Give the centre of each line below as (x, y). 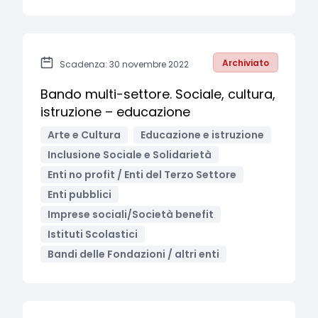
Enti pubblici (79, 194)
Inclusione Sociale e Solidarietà (130, 155)
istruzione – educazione (115, 112)
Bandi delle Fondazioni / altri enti (133, 254)
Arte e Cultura (84, 135)
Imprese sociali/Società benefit (131, 214)
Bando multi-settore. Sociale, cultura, (158, 94)
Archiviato (246, 63)
